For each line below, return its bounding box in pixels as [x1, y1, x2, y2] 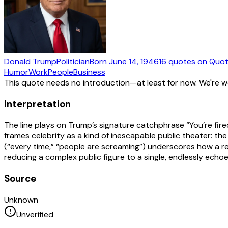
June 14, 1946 [109, 55, 159, 67]
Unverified [16, 209, 53, 220]
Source [4, 172, 36, 185]
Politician [56, 55, 90, 67]
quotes [168, 55, 195, 67]
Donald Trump [4, 55, 56, 67]
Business [73, 66, 105, 77]
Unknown [4, 194, 38, 205]
